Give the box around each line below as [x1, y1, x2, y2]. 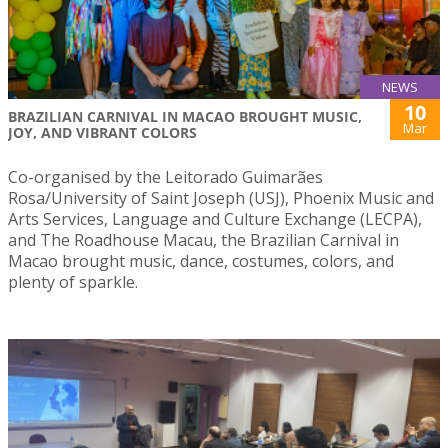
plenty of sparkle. [8, 271, 138, 294]
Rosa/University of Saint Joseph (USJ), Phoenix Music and [8, 187, 434, 210]
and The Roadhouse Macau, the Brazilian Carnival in [8, 229, 399, 252]
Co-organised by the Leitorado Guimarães [8, 166, 323, 189]
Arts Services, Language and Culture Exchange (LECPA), [8, 208, 422, 231]
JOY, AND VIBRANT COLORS [8, 123, 197, 143]
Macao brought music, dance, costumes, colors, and [8, 250, 394, 273]
